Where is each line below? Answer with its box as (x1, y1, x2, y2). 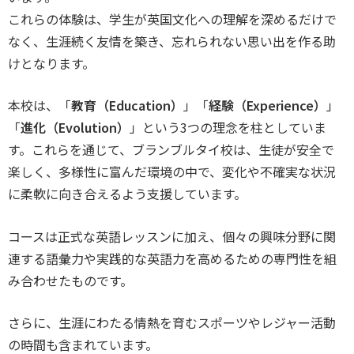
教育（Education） (71, 96, 183, 115)
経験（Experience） (209, 96, 326, 115)
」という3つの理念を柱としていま (130, 118, 326, 137)
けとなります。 (8, 53, 95, 73)
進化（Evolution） (21, 118, 130, 137)
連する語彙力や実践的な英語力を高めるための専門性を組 (8, 248, 337, 268)
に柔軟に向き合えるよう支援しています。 (8, 184, 247, 204)
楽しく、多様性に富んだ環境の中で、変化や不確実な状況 (8, 162, 336, 182)
